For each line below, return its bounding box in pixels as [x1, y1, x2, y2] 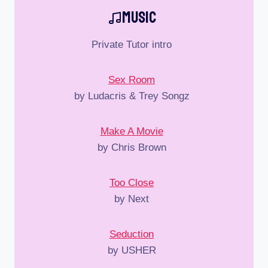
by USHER [107, 244, 156, 256]
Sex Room [108, 74, 155, 86]
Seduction [109, 228, 154, 240]
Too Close [109, 176, 154, 188]
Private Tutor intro [92, 38, 172, 50]
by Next [114, 193, 149, 205]
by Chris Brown [97, 141, 166, 153]
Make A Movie [100, 125, 163, 137]
